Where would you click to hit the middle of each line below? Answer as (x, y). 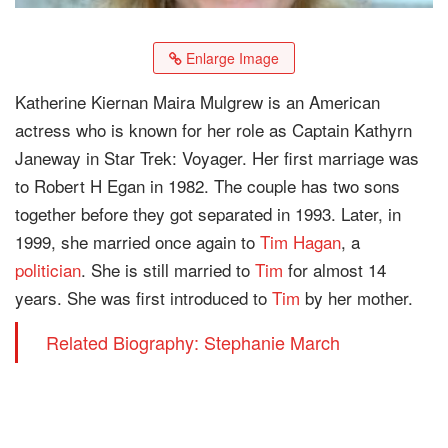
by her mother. (356, 297)
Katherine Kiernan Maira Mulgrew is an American (197, 101)
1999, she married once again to (137, 241)
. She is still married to (168, 269)
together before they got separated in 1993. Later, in (208, 213)
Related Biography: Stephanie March (193, 341)
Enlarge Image (230, 57)
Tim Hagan (300, 241)
